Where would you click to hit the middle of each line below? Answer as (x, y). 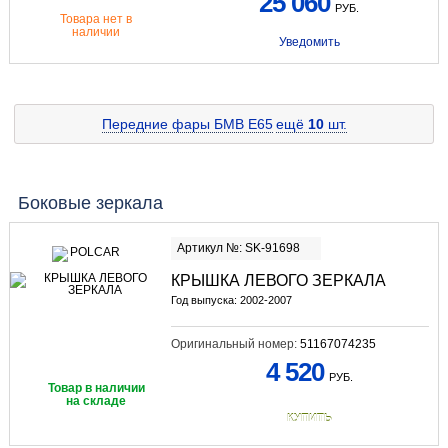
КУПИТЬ (309, 418)
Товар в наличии (96, 388)
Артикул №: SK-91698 (238, 248)
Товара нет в (96, 19)
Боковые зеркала (90, 203)
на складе (96, 401)
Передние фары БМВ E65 (187, 124)
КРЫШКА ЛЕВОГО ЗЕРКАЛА (278, 281)
